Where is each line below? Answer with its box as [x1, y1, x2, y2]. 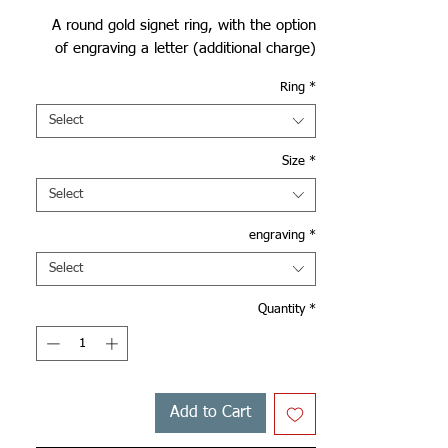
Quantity [258, 302, 305, 316]
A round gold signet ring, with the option [52, 17, 316, 33]
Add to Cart [170, 405, 251, 422]
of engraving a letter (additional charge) [55, 40, 316, 56]
